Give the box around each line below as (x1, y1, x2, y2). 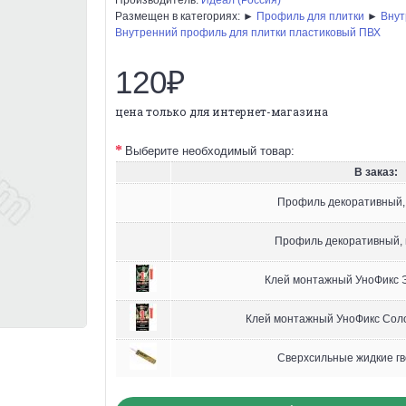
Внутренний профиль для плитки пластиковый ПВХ (115, 25, 381, 39)
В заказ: (354, 165, 398, 179)
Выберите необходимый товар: (125, 143, 295, 158)
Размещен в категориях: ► (115, 9, 256, 23)
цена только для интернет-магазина (115, 103, 328, 119)
